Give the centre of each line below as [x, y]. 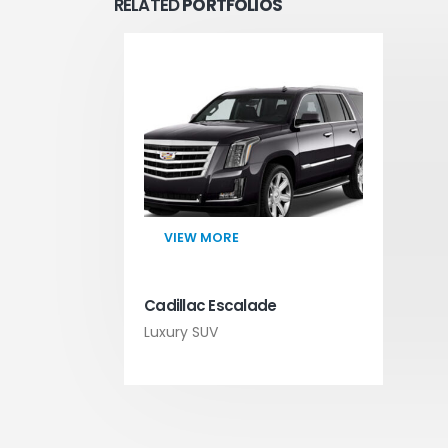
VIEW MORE [201, 237]
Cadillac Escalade [210, 305]
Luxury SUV [181, 332]
